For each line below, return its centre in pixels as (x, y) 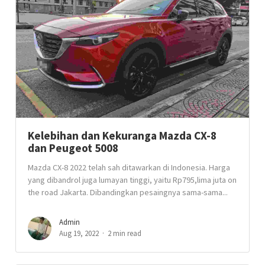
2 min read (125, 233)
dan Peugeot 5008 (73, 148)
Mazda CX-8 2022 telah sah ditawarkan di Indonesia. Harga (129, 167)
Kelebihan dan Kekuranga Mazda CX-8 (122, 135)
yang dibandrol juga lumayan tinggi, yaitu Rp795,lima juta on (132, 180)
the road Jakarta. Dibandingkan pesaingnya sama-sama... (128, 192)
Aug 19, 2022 (79, 233)
